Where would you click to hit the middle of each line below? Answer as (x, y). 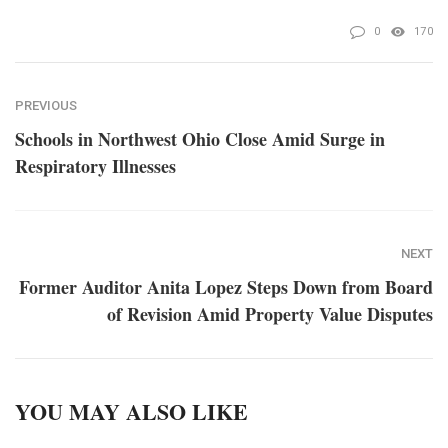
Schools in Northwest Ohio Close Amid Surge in (200, 139)
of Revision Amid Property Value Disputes (270, 314)
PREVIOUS (46, 106)
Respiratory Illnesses (95, 166)
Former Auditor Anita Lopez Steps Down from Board (226, 287)
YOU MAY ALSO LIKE (131, 412)
